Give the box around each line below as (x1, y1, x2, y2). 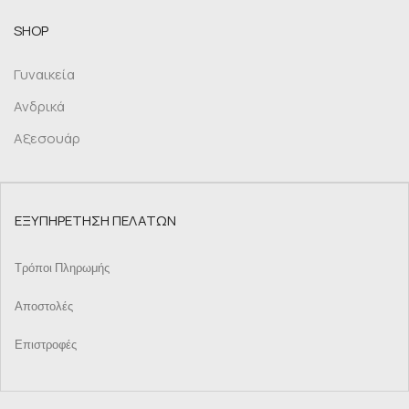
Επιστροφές (15, 337, 77, 352)
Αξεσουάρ (14, 129, 80, 149)
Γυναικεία (14, 65, 75, 85)
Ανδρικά (14, 97, 65, 117)
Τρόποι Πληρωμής (15, 260, 110, 276)
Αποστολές (15, 299, 73, 314)
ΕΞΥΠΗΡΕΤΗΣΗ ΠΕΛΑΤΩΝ (15, 211, 176, 231)
